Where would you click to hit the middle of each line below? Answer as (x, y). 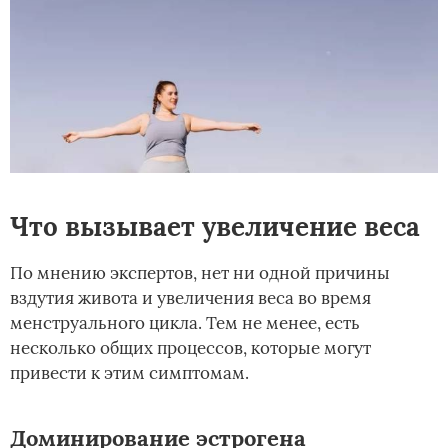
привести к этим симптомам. (129, 373)
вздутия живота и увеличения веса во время (190, 298)
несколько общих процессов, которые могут (190, 348)
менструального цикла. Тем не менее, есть (185, 323)
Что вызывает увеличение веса (215, 227)
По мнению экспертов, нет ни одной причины (200, 273)
